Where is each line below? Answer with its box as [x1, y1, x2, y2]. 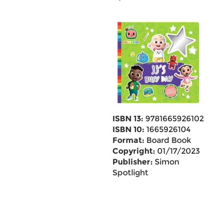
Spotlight [112, 168, 148, 177]
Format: [112, 136, 144, 145]
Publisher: [112, 157, 153, 166]
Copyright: [112, 146, 155, 156]
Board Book [144, 136, 191, 145]
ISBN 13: [112, 114, 143, 123]
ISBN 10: [112, 125, 144, 134]
